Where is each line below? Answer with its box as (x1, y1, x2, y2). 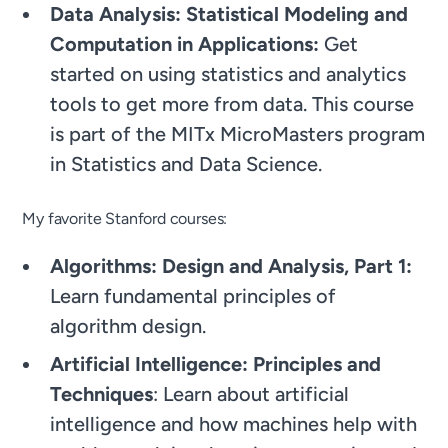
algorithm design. (50, 313, 207, 338)
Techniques (50, 381, 154, 406)
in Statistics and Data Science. (50, 151, 323, 176)
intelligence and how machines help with (50, 411, 418, 436)
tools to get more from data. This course (50, 91, 415, 116)
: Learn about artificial (153, 381, 350, 406)
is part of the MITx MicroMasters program (50, 121, 426, 146)
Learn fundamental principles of (50, 283, 337, 308)
